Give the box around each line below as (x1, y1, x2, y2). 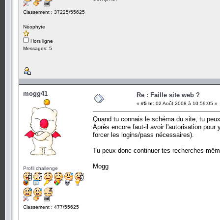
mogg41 (23, 89, 48, 97)
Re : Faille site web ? (137, 91, 200, 99)
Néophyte (23, 24, 45, 29)
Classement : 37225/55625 (23, 9, 85, 15)
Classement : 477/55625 (23, 204, 79, 210)
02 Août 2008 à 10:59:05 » (154, 100, 218, 106)
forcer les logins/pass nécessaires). (93, 131, 194, 138)
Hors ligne (29, 38, 53, 44)
